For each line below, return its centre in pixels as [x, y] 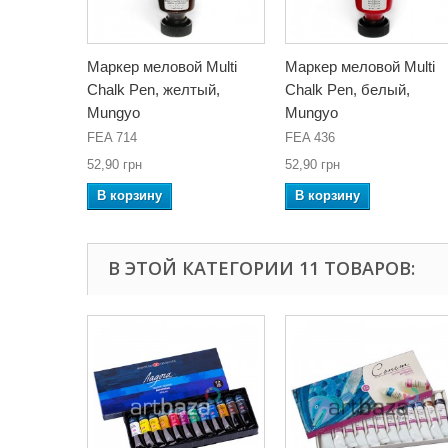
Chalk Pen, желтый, [153, 89]
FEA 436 [310, 137]
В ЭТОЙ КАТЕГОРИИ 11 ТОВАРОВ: [261, 267]
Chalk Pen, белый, [347, 89]
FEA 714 [112, 137]
